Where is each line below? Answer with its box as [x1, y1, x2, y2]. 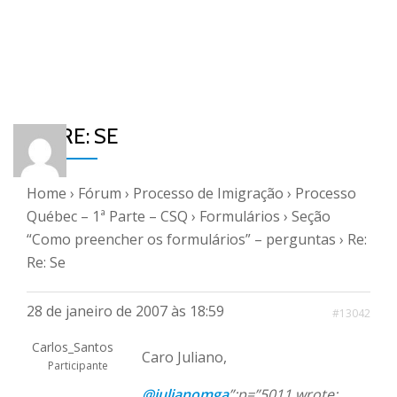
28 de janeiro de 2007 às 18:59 [27, 301, 224, 321]
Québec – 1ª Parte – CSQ [27, 206, 188, 226]
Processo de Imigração [133, 183, 284, 203]
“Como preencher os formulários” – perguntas [27, 230, 336, 249]
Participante [47, 358, 108, 373]
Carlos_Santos [31, 339, 113, 355]
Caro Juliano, [142, 347, 227, 367]
